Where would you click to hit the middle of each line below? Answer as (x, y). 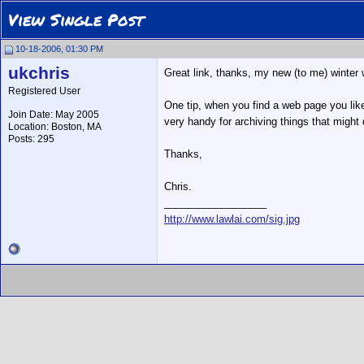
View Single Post (76, 19)
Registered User (44, 91)
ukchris (39, 73)
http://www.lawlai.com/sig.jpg (232, 219)
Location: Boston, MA (55, 127)
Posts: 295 (31, 139)
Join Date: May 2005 (54, 115)
